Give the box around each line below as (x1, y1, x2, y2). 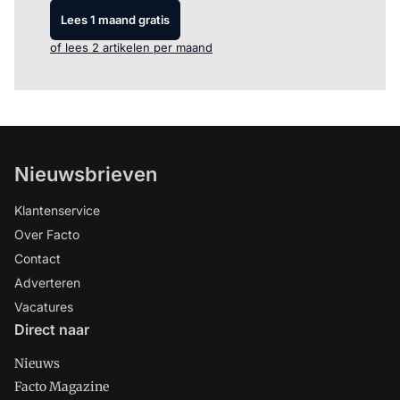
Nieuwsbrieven (14, 162, 157, 186)
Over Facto (14, 227, 79, 242)
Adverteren (14, 275, 80, 290)
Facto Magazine (14, 379, 109, 395)
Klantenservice (14, 203, 100, 218)
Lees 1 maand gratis (61, 12, 170, 27)
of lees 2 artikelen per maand (50, 40, 212, 54)
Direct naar (14, 321, 89, 338)
